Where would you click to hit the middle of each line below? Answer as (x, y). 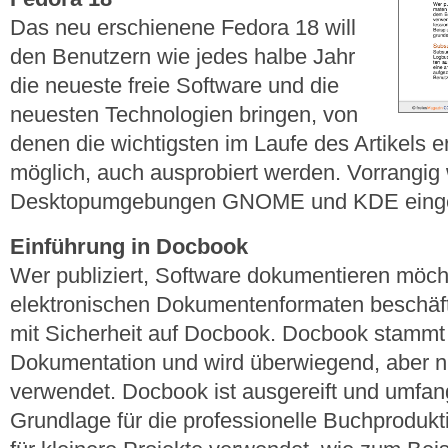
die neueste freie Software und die (174, 86)
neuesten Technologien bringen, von (184, 115)
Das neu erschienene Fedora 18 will (183, 28)
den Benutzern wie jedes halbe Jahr (182, 57)
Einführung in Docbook (129, 246)
